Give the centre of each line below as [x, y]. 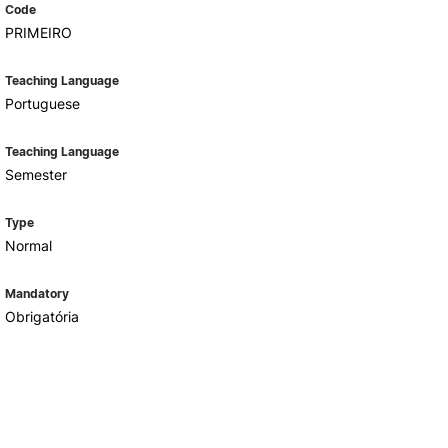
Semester [35, 174]
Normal [28, 245]
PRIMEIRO [38, 32]
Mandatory [36, 293]
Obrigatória [41, 316]
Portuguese [42, 103]
